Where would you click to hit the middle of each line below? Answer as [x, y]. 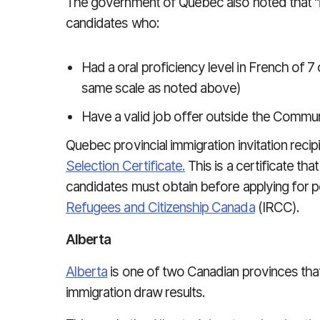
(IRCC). [277, 207]
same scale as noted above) [161, 88]
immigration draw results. [136, 292]
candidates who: [112, 23]
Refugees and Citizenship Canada [160, 207]
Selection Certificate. [126, 166]
